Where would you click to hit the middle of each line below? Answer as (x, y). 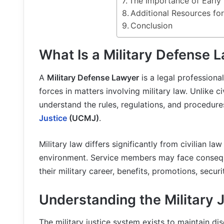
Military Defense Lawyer (93, 77)
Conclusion (151, 26)
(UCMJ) (83, 118)
